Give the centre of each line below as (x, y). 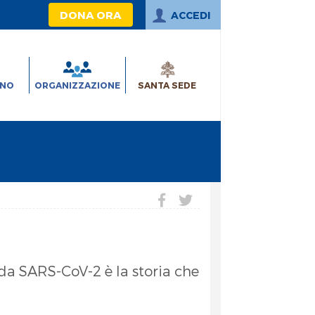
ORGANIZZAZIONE (77, 85)
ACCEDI (190, 15)
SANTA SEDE (167, 85)
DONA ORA (90, 15)
